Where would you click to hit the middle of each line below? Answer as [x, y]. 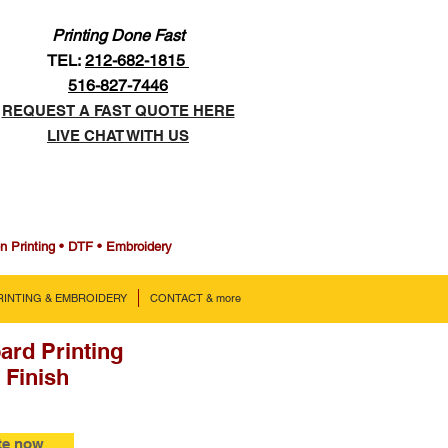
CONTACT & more [195, 298]
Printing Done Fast [118, 35]
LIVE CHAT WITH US [118, 135]
